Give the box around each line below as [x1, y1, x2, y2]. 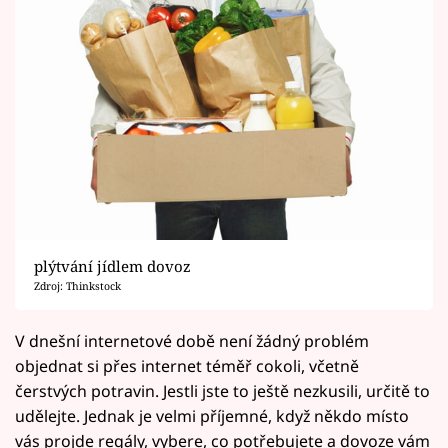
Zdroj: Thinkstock [33, 279, 121, 294]
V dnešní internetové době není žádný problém [15, 329, 369, 352]
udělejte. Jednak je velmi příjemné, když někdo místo [15, 404, 409, 427]
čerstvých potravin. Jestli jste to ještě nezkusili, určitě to [15, 379, 430, 402]
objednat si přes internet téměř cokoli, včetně [15, 354, 359, 377]
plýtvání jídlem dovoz [33, 256, 191, 277]
